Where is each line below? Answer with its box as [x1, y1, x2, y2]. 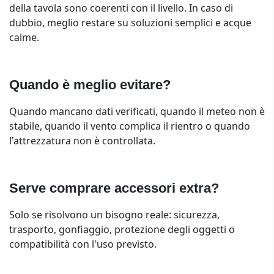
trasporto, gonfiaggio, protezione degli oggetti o [9, 223, 235, 236]
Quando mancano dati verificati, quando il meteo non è [9, 105, 265, 118]
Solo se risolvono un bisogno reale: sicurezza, [9, 208, 220, 221]
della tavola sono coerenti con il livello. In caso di [9, 1, 233, 15]
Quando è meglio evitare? [9, 77, 171, 92]
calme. [9, 31, 39, 44]
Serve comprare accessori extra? [9, 180, 219, 196]
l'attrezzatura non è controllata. [9, 134, 155, 147]
